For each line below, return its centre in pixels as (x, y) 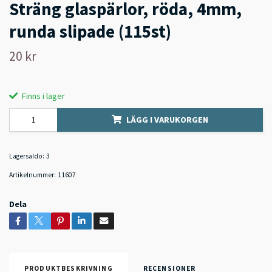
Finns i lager (42, 96)
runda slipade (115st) (90, 31)
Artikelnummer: (32, 175)
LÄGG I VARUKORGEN (167, 119)
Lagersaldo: (27, 156)
